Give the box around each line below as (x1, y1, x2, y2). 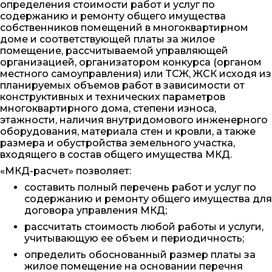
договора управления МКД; (24, 204, 167, 216)
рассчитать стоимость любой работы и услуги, (24, 220, 263, 233)
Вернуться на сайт (35, 68, 123, 78)
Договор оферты (35, 39, 118, 49)
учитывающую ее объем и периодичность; (24, 232, 244, 244)
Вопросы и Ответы (35, 10, 124, 21)
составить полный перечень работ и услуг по (24, 181, 256, 193)
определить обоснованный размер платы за (24, 248, 256, 260)
